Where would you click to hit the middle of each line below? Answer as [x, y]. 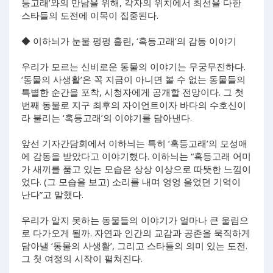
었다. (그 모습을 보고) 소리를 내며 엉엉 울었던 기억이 [131, 181]
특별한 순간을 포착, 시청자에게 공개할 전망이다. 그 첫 [133, 92]
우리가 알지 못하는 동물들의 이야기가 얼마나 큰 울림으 [135, 220]
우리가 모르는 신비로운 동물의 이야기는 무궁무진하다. [133, 66]
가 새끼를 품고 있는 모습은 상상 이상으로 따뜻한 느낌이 [136, 168]
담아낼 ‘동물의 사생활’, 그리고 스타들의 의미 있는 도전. [134, 245]
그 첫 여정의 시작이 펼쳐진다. [82, 258]
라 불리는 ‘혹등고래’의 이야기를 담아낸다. [108, 117]
